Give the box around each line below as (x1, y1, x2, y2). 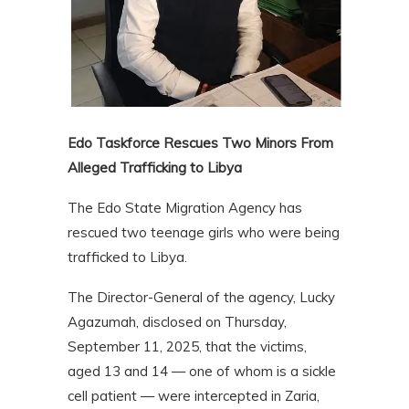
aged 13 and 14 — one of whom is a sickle (68, 362, 336, 381)
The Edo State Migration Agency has (68, 199, 302, 217)
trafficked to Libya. (68, 248, 187, 267)
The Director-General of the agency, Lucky (68, 288, 335, 307)
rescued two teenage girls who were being (68, 224, 340, 242)
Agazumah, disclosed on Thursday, (68, 313, 287, 331)
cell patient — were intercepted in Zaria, (68, 387, 320, 405)
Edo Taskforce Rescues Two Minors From (68, 134, 333, 152)
